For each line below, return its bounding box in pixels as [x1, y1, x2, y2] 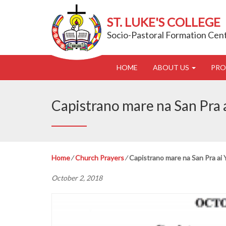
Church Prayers [75, 153, 124, 162]
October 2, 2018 [51, 174, 102, 182]
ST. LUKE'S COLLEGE [107, 15, 220, 29]
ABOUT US [153, 63, 191, 72]
